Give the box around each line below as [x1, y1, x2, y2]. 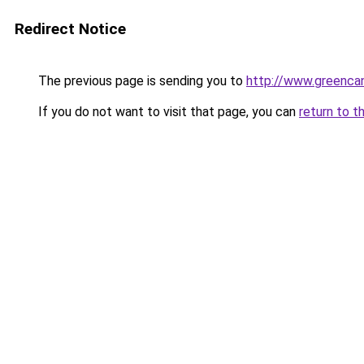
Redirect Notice [15, 19, 126, 38]
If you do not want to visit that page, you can [35, 104, 299, 119]
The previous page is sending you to [35, 73, 246, 89]
